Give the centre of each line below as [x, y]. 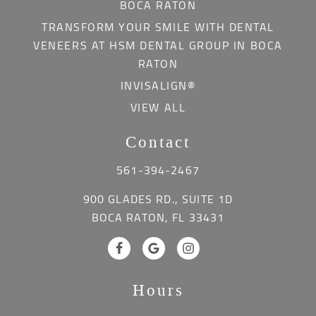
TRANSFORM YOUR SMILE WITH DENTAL [158, 27]
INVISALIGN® [158, 85]
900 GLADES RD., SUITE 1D [158, 199]
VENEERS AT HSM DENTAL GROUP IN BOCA [158, 45]
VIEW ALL [158, 107]
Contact [158, 142]
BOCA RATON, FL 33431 [158, 217]
